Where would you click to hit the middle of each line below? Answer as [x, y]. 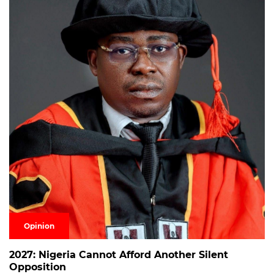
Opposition [38, 267]
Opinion [39, 226]
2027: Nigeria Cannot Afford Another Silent [119, 254]
